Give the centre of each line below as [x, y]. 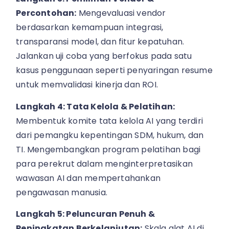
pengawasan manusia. [62, 192]
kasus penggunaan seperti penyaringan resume [114, 71]
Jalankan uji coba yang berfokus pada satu [104, 56]
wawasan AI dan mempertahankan [88, 178]
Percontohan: [46, 13]
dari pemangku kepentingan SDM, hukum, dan [110, 135]
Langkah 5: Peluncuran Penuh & [86, 214]
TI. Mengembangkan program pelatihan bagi [108, 149]
